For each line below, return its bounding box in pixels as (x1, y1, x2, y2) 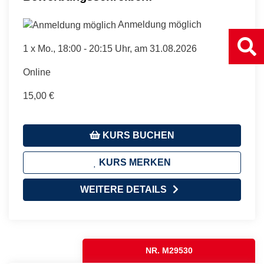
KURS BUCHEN (100, 130, 174, 140)
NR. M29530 (145, 245, 193, 255)
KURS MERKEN (96, 157, 171, 167)
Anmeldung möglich (118, 19, 202, 29)
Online (23, 67, 51, 77)
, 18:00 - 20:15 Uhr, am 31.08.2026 (53, 43, 197, 54)
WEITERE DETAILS (80, 184, 167, 194)
